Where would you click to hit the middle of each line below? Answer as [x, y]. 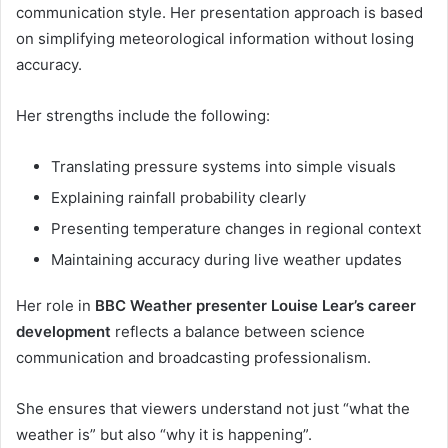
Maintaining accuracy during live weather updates [226, 259]
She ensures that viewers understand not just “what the [213, 408]
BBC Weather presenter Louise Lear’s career [255, 305]
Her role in [55, 305]
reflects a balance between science [238, 331]
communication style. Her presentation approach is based [219, 12]
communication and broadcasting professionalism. [193, 357]
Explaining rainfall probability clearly [178, 197]
